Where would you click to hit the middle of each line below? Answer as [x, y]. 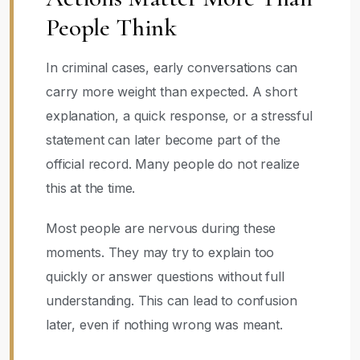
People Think [112, 27]
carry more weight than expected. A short [172, 92]
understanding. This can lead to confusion [172, 301]
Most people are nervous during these [161, 228]
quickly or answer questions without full [165, 276]
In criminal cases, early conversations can [172, 67]
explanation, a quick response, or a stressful [179, 116]
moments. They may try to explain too [160, 252]
